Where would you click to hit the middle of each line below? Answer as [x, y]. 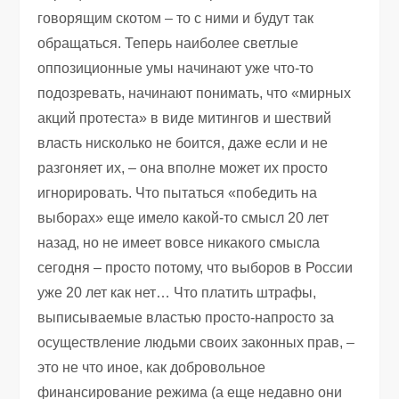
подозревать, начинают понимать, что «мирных [195, 93]
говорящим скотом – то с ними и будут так [176, 18]
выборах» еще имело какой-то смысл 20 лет [183, 217]
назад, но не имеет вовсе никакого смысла [179, 242]
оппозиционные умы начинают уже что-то [176, 68]
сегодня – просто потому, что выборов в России [195, 267]
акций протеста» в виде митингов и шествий [185, 118]
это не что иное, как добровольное [152, 367]
